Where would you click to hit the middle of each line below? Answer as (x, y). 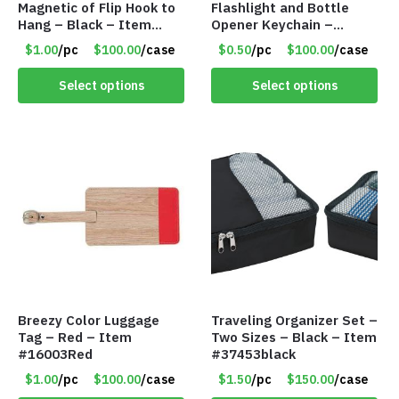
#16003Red (55, 354)
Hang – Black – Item (85, 25)
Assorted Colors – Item (288, 42)
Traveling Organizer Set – (295, 321)
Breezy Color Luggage (89, 321)
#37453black (254, 354)
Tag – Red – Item (75, 338)
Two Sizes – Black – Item (294, 338)
